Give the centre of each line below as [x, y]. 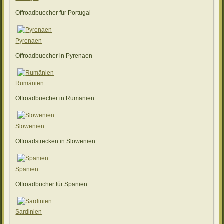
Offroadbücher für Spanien [52, 184]
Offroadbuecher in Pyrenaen [54, 56]
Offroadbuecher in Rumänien [55, 99]
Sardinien [29, 212]
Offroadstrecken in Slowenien [56, 142]
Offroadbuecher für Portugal [53, 13]
